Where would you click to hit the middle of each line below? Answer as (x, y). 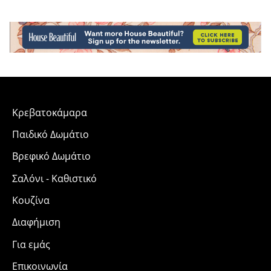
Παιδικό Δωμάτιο (51, 134)
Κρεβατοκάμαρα (50, 112)
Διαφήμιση (36, 222)
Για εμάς (31, 244)
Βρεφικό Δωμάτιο (51, 156)
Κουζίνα (31, 201)
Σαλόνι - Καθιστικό (54, 178)
